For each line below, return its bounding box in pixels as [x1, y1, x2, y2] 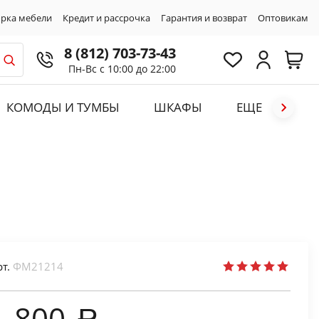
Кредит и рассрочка [63, 11, 150, 24]
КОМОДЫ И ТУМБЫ [6, 99, 120, 116]
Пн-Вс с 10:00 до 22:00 [68, 61, 176, 75]
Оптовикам [258, 11, 308, 24]
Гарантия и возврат [161, 11, 247, 24]
